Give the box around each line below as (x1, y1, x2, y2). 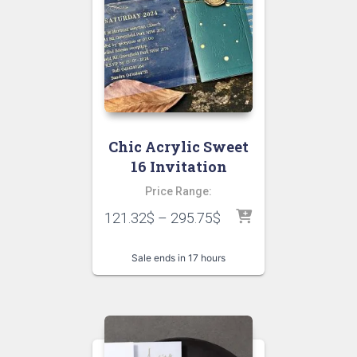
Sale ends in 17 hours (131, 251, 226, 264)
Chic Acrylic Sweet (108, 136, 249, 156)
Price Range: (145, 184, 212, 198)
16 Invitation (130, 156, 227, 176)
